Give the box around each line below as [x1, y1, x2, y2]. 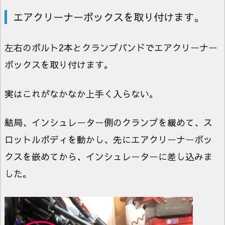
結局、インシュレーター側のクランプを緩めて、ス [5, 116, 212, 129]
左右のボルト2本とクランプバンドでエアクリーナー [5, 41, 217, 54]
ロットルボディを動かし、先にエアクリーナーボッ [5, 133, 212, 146]
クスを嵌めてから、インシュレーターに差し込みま [5, 150, 212, 163]
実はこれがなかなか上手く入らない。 [5, 87, 158, 100]
